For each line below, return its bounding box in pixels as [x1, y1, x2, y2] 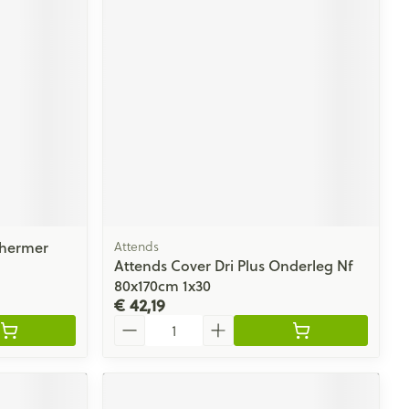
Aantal [113, 311, 159, 333]
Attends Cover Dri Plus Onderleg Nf [114, 254, 353, 276]
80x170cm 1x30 [114, 274, 212, 296]
